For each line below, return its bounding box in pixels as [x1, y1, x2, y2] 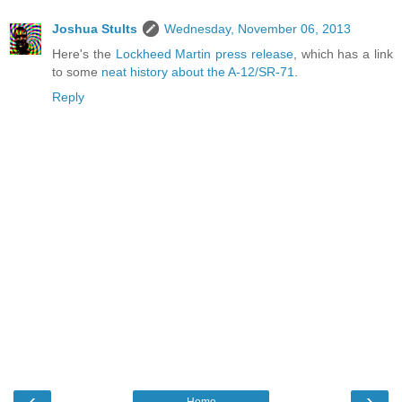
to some [52, 64, 101, 79]
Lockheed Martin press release [115, 46, 293, 61]
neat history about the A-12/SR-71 [101, 64, 294, 79]
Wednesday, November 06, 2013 [164, 21, 351, 36]
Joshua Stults [52, 21, 137, 36]
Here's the [52, 46, 116, 61]
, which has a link [293, 46, 394, 61]
